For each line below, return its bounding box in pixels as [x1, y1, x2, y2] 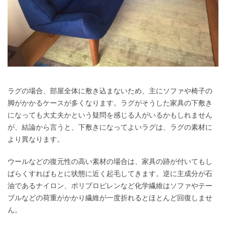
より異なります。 [8, 135, 64, 143]
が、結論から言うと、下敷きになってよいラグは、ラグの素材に [8, 123, 212, 131]
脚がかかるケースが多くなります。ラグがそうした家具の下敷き [8, 98, 212, 107]
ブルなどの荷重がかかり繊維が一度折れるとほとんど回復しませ [8, 193, 212, 202]
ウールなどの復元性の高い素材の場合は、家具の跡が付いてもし [8, 157, 212, 165]
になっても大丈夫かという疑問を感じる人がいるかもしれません [8, 110, 212, 119]
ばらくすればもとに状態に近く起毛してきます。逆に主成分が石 [8, 169, 212, 178]
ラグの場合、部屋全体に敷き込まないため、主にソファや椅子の [8, 86, 212, 95]
